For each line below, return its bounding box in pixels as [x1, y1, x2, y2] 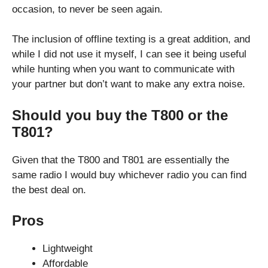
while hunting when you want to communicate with [12, 63, 234, 75]
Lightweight [42, 243, 93, 255]
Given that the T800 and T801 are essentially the [12, 154, 229, 166]
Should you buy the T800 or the [12, 106, 228, 123]
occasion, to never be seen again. [12, 3, 163, 15]
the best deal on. [12, 184, 86, 196]
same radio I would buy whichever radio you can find [12, 169, 246, 181]
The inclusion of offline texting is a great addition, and [12, 33, 250, 45]
